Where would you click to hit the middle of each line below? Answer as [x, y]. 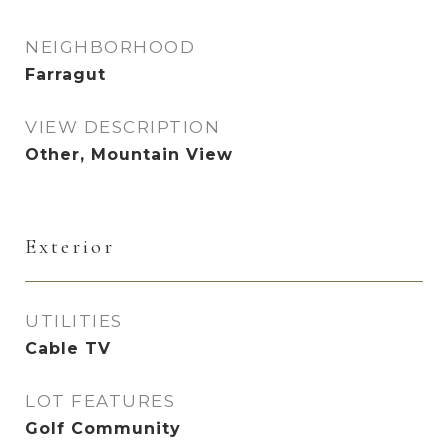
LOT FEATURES [100, 401]
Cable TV [68, 348]
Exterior [70, 246]
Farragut [65, 74]
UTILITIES [74, 321]
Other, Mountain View [129, 154]
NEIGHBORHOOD [110, 47]
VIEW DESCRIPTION [122, 127]
